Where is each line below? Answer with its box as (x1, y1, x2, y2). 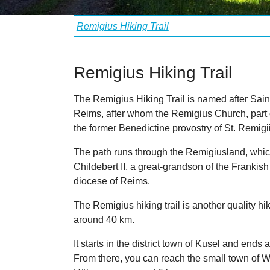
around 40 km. (74, 215, 134, 225)
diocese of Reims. (74, 176, 150, 187)
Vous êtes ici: (73, 16, 130, 27)
